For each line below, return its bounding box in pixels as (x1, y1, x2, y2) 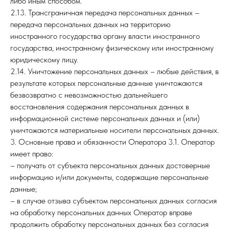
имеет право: (10, 149, 53, 158)
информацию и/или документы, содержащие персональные (10, 172, 209, 182)
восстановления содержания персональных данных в (10, 102, 189, 111)
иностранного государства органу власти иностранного (10, 31, 200, 41)
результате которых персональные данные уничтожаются (10, 78, 202, 88)
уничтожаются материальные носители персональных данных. (10, 125, 219, 135)
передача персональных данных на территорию (10, 19, 171, 29)
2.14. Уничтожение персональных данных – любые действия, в (10, 66, 219, 76)
